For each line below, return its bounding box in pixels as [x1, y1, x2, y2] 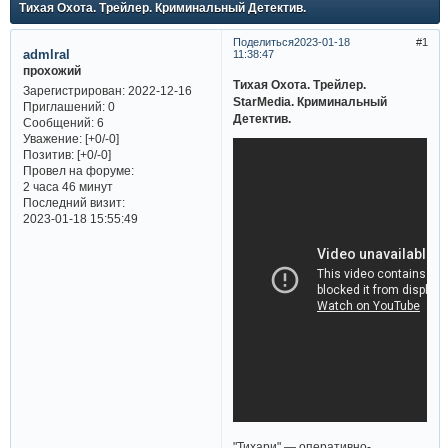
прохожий [22, 63, 81, 77]
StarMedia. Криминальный [233, 94, 388, 108]
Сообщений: [22, 116, 94, 130]
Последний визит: [22, 196, 125, 210]
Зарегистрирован [22, 84, 122, 98]
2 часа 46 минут [22, 180, 113, 194]
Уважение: [22, 132, 82, 146]
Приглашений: [22, 100, 105, 114]
